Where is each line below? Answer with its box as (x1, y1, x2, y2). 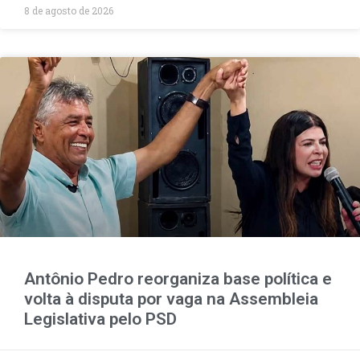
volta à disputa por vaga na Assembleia (24, 288, 318, 309)
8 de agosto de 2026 (24, 3, 113, 17)
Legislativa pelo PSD (24, 309, 177, 329)
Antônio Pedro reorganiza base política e (24, 268, 332, 288)
